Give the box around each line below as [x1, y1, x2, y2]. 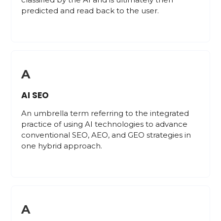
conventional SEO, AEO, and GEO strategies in [21, 130, 191, 140]
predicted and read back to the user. [21, 6, 159, 15]
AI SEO [21, 89, 49, 101]
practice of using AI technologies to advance [21, 119, 188, 129]
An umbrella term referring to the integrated [21, 109, 189, 118]
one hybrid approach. [21, 141, 105, 150]
